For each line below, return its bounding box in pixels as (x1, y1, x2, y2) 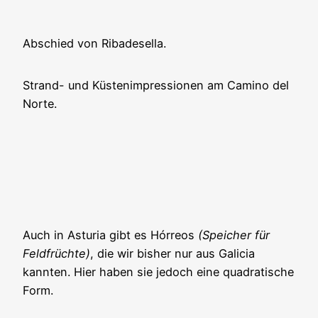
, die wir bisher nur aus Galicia (90, 246, 255, 261)
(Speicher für (198, 228, 270, 243)
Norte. (23, 96, 57, 111)
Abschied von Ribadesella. (23, 36, 166, 51)
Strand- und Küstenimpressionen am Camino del (23, 77, 289, 92)
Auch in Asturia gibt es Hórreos (23, 228, 198, 243)
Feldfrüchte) (23, 246, 90, 261)
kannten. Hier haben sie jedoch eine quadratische (23, 265, 294, 280)
